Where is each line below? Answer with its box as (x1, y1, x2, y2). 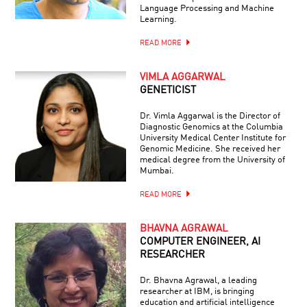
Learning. (139, 14, 177, 24)
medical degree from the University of (139, 155, 285, 164)
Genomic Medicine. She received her (139, 144, 280, 153)
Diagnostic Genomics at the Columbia (139, 122, 283, 132)
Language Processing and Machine (139, 3, 274, 13)
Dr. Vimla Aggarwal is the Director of (139, 111, 280, 121)
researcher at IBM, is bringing (139, 286, 254, 296)
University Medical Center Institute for (139, 133, 286, 143)
